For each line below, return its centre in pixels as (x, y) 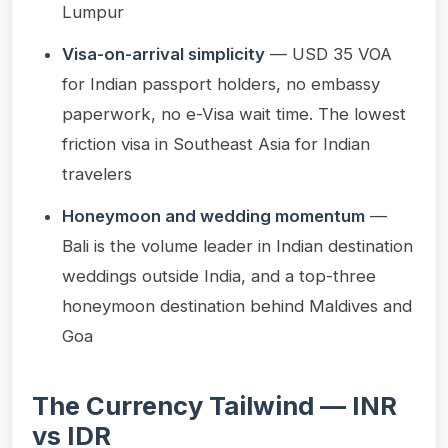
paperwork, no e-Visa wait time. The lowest (234, 113)
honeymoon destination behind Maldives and (237, 305)
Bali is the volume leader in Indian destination (237, 245)
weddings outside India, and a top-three (219, 275)
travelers (97, 173)
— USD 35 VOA (328, 53)
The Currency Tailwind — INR (214, 405)
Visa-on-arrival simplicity (163, 53)
